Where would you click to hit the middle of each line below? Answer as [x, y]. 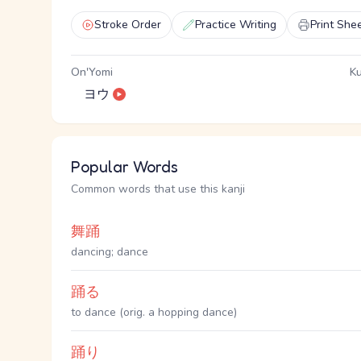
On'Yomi [92, 72]
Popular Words [124, 167]
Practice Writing [236, 25]
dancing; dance [110, 252]
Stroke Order [128, 25]
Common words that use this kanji [158, 189]
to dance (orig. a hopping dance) [154, 312]
